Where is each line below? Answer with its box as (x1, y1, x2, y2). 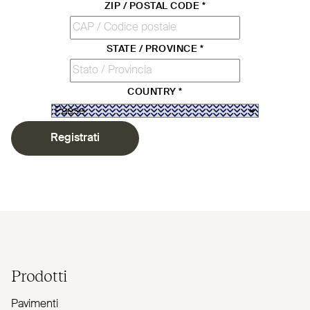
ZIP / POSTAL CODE (104, 1, 202, 12)
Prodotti (11, 264, 68, 286)
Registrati (51, 133, 100, 145)
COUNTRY (127, 87, 179, 98)
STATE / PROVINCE (106, 44, 200, 55)
